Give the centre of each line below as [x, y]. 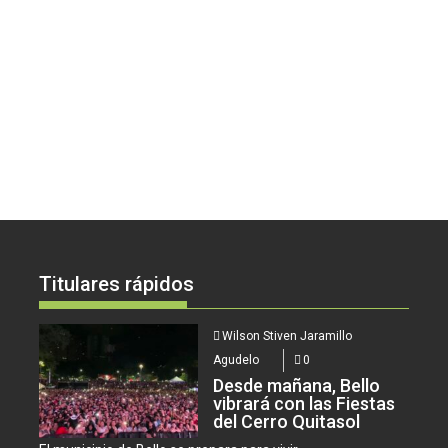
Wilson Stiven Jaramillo [287, 335]
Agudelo [236, 359]
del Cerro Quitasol [287, 421]
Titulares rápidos [117, 283]
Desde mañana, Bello [297, 385]
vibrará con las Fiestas [304, 403]
